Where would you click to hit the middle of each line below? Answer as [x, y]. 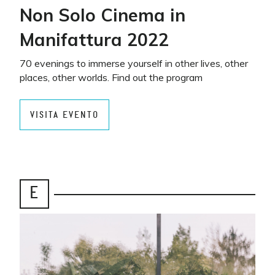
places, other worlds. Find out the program [111, 77]
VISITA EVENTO [64, 115]
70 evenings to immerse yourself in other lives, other [134, 63]
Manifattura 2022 [94, 39]
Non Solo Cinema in [103, 15]
